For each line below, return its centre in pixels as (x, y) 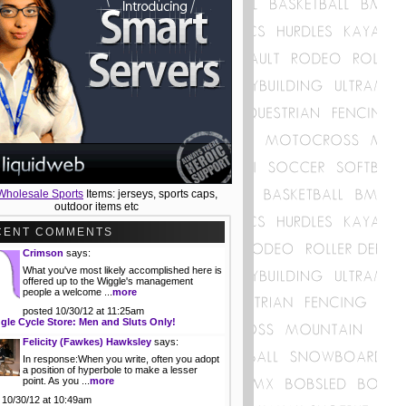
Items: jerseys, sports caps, (150, 194)
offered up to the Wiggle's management (108, 281)
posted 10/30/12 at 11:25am (83, 311)
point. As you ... (56, 381)
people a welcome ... (68, 292)
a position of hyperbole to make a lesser (110, 370)
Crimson (43, 253)
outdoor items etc (96, 207)
